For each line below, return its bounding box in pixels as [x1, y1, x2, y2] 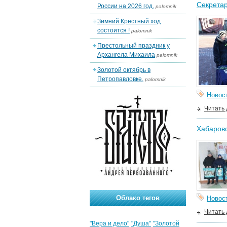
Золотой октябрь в [97, 66, 150, 73]
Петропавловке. [97, 75, 143, 83]
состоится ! [97, 27, 130, 34]
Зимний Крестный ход [97, 18, 161, 25]
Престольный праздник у [97, 42, 170, 49]
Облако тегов [116, 194, 160, 202]
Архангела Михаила [97, 51, 155, 58]
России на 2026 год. [97, 3, 154, 10]
